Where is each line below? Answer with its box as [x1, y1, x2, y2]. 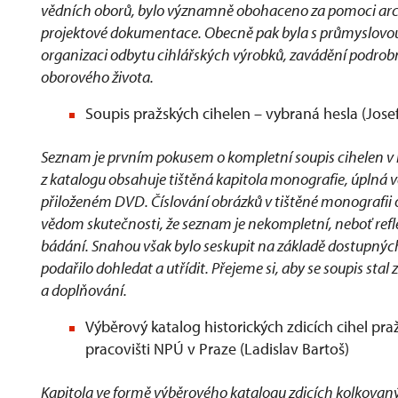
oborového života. [41, 67, 154, 87]
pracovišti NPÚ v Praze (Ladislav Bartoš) [85, 338, 349, 359]
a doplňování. [41, 280, 127, 300]
